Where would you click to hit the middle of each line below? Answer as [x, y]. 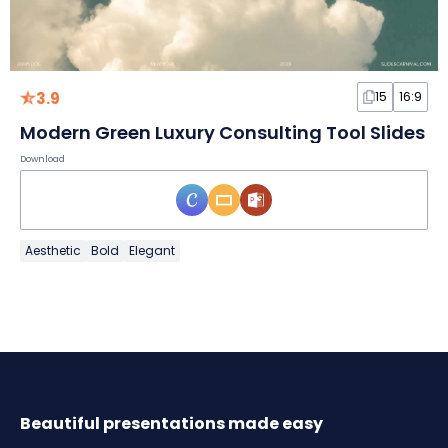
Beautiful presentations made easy [171, 424]
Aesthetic [53, 251]
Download [42, 159]
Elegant [152, 251]
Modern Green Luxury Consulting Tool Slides [222, 133]
